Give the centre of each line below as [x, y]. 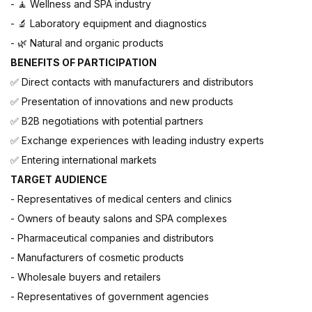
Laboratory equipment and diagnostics [118, 24]
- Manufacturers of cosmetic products [97, 258]
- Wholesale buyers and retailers [86, 277]
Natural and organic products [97, 43]
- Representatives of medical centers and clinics [121, 199]
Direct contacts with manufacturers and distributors [138, 82]
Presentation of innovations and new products [127, 102]
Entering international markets [89, 160]
